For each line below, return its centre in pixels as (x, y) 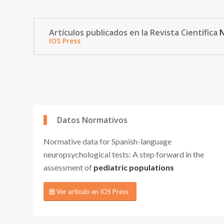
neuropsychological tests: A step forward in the (124, 154)
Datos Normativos (92, 120)
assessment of (68, 167)
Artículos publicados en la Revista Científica (134, 32)
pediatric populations (134, 167)
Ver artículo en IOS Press (92, 192)
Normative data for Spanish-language (107, 141)
